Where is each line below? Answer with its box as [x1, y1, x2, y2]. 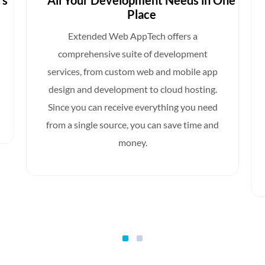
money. [118, 137, 147, 148]
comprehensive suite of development [57, 48, 208, 60]
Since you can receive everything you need [47, 101, 218, 113]
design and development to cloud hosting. [48, 83, 217, 95]
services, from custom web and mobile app [47, 66, 218, 77]
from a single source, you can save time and [46, 119, 219, 131]
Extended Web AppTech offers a [67, 30, 198, 42]
